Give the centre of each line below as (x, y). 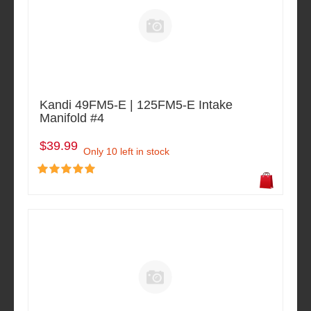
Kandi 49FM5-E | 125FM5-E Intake (136, 104)
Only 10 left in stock (126, 151)
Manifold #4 (72, 118)
